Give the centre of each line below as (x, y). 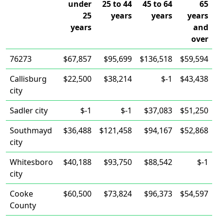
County (23, 205)
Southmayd (31, 130)
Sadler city (29, 110)
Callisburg (28, 79)
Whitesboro (31, 162)
